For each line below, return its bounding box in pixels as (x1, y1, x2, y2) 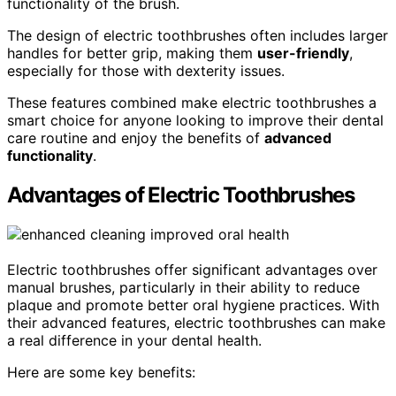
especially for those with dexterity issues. (7, 62, 285, 80)
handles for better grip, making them (7, 44, 257, 63)
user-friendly (257, 44, 349, 63)
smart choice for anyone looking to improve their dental (7, 111, 384, 130)
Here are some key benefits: (7, 362, 195, 381)
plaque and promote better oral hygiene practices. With (7, 295, 379, 314)
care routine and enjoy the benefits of (7, 129, 264, 148)
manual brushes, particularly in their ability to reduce (7, 278, 360, 296)
